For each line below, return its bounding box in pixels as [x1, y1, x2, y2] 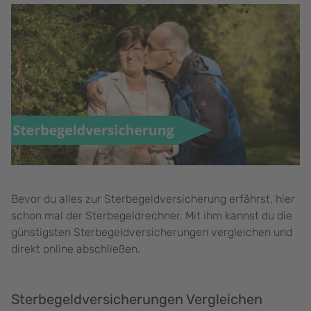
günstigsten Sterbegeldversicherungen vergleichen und [11, 226, 292, 239]
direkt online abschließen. [11, 242, 140, 256]
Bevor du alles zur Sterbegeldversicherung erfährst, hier [11, 192, 295, 206]
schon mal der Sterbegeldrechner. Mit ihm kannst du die [11, 209, 292, 223]
